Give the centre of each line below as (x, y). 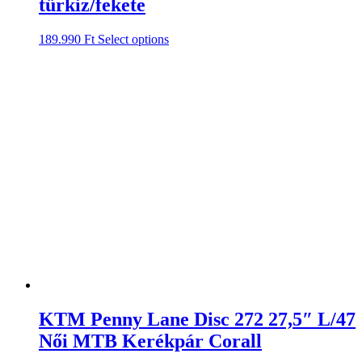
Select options (133, 39)
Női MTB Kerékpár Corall (150, 341)
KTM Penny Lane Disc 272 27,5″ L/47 (197, 319)
